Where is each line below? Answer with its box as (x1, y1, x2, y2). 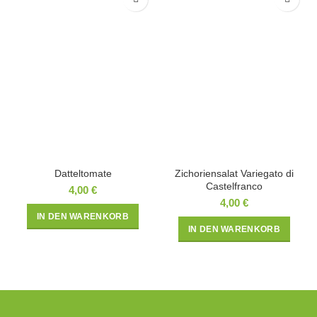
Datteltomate (54, 168, 112, 179)
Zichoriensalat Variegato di (175, 168, 294, 179)
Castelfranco (206, 180, 263, 192)
